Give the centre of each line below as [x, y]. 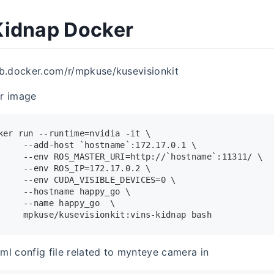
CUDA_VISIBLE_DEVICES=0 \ [112, 180]
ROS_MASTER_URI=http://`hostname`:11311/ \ [156, 157]
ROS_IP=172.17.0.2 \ [100, 168]
